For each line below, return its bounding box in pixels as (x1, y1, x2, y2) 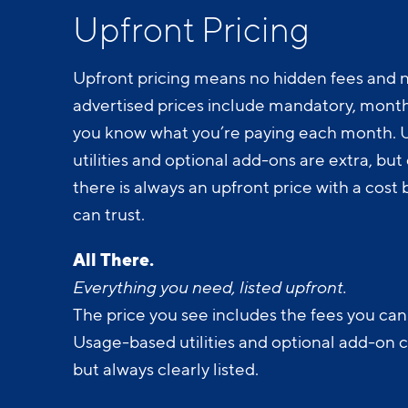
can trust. (73, 202, 145, 225)
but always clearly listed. (73, 357, 262, 380)
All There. (73, 248, 154, 270)
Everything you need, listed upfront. (73, 275, 351, 298)
